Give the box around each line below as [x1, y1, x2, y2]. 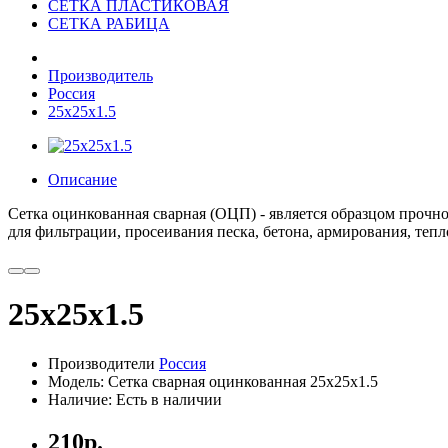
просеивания [125, 223, 213, 240]
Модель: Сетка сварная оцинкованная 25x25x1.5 [48, 372, 378, 390]
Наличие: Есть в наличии [48, 390, 222, 408]
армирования [317, 223, 407, 240]
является [269, 205, 327, 222]
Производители [48, 354, 159, 372]
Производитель [48, 67, 153, 84]
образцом [331, 205, 395, 222]
